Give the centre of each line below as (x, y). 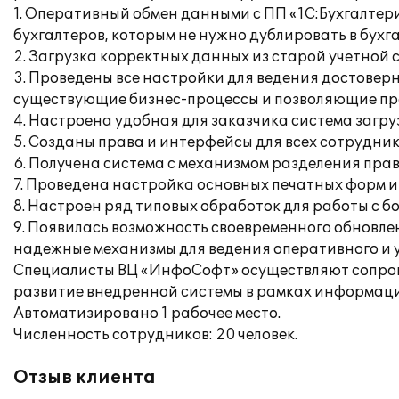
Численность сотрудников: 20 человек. (155, 335)
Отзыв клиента (85, 378)
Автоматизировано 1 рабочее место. (147, 313)
